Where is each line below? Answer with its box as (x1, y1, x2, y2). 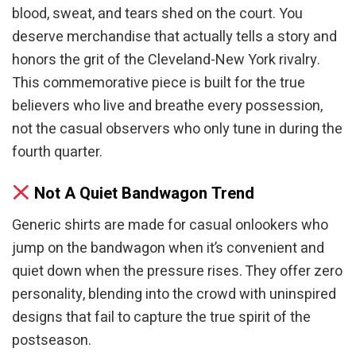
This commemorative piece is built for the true (12, 72, 305, 95)
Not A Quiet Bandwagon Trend (30, 181, 255, 206)
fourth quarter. (12, 141, 103, 164)
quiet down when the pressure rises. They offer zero (12, 260, 342, 282)
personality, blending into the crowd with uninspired (12, 283, 336, 305)
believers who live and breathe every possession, (12, 95, 323, 118)
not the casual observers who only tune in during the (12, 118, 342, 141)
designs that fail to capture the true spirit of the (12, 306, 311, 328)
